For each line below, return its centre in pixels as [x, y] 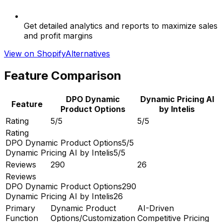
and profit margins [58, 35]
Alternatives [88, 53]
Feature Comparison [63, 75]
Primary [20, 208]
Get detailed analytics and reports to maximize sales [121, 26]
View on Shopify [35, 53]
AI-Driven [156, 208]
